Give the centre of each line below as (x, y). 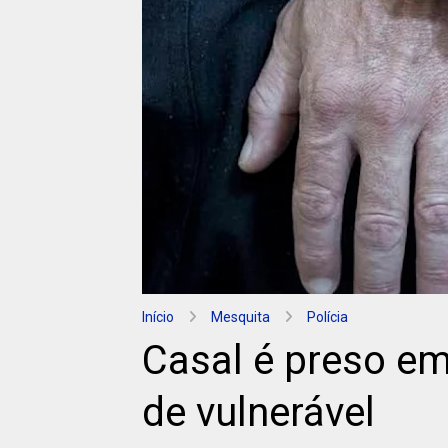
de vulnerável (258, 412)
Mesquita (240, 317)
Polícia (327, 317)
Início (158, 317)
